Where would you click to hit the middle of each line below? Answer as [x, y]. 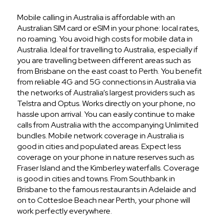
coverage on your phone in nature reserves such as [106, 157]
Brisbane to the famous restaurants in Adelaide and [107, 190]
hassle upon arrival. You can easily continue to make [106, 114]
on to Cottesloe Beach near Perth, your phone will [104, 200]
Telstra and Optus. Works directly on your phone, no [106, 104]
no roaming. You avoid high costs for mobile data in [105, 39]
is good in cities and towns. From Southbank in [96, 179]
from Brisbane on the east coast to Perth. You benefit [109, 71]
